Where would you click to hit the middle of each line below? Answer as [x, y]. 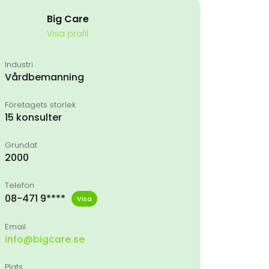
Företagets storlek [40, 105]
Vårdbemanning [44, 77]
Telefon [20, 185]
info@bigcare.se [45, 239]
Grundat [21, 145]
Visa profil [68, 34]
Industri [19, 65]
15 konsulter [33, 117]
